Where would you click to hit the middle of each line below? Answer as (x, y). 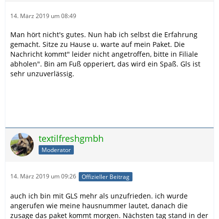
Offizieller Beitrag (106, 176)
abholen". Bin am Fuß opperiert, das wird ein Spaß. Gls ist (105, 64)
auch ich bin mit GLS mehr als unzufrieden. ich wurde (99, 196)
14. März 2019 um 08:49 (43, 16)
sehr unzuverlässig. (42, 74)
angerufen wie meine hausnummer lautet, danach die (99, 205)
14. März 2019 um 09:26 (43, 176)
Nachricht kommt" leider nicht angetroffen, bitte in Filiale (104, 54)
